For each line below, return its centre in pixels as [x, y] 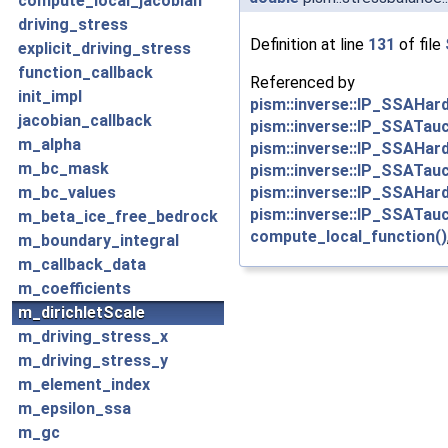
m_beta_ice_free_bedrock [118, 216]
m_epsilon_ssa [74, 408]
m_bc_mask [63, 168]
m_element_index [84, 384]
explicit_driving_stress [104, 48]
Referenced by [302, 82]
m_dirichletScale [81, 312]
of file [420, 44]
